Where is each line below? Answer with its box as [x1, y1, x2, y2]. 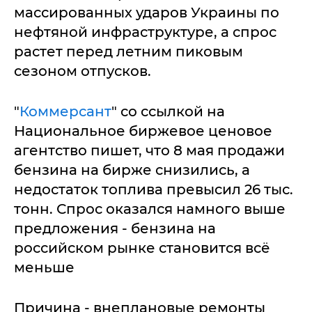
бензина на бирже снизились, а [14, 162, 250, 178]
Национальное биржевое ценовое [14, 123, 272, 139]
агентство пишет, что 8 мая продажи [14, 142, 285, 159]
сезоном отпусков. [14, 63, 151, 79]
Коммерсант [19, 103, 111, 120]
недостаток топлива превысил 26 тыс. [14, 181, 293, 198]
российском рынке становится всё [14, 240, 270, 256]
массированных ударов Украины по [14, 4, 279, 21]
